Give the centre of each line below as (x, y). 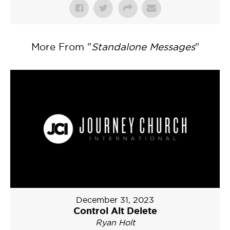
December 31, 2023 (115, 200)
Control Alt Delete (115, 210)
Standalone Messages (143, 47)
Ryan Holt (115, 222)
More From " (61, 47)
